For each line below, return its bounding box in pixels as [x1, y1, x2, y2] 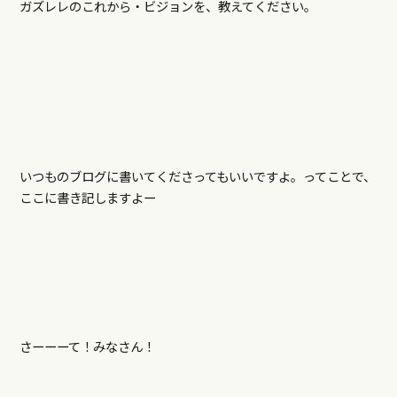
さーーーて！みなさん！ [19, 337, 155, 356]
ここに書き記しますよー [19, 188, 156, 207]
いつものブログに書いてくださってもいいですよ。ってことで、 [19, 167, 376, 186]
